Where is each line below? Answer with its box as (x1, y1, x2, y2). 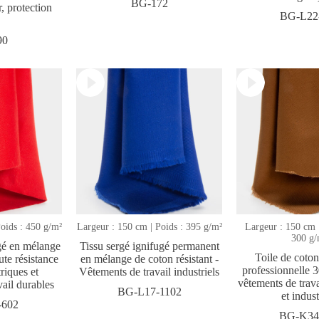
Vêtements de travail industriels (79, 265, 220, 278)
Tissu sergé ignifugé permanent (79, 239, 219, 252)
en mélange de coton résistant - (80, 252, 219, 265)
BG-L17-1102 (117, 285, 182, 298)
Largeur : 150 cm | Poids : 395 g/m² (76, 221, 222, 232)
